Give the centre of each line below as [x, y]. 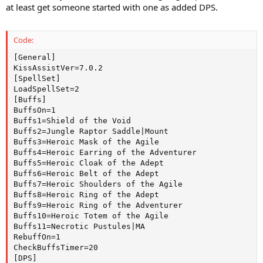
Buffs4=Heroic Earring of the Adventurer [105, 152]
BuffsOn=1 [35, 110]
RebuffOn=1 [37, 237]
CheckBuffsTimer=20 [56, 247]
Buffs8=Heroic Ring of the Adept [86, 194]
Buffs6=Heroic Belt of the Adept [86, 173]
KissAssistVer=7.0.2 [58, 68]
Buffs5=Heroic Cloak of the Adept [89, 163]
